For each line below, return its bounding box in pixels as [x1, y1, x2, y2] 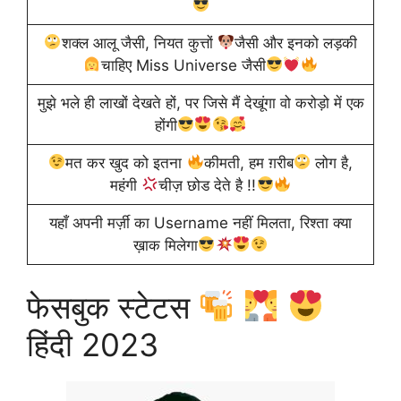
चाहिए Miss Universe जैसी [100, 55, 266, 74]
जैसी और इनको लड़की [234, 33, 357, 52]
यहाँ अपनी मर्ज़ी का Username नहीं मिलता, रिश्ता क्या [49, 213, 352, 232]
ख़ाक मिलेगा [133, 235, 199, 254]
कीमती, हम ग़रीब [203, 153, 294, 172]
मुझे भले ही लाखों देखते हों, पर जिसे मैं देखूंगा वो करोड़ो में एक [37, 93, 364, 112]
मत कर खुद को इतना [65, 153, 187, 172]
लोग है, [311, 153, 354, 172]
